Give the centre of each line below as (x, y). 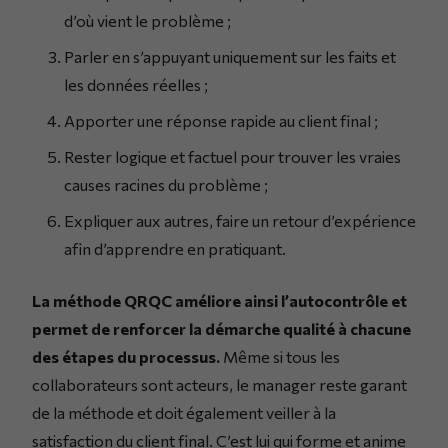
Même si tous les (280, 356)
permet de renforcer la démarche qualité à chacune (221, 328)
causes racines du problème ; (166, 184)
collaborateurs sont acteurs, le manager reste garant (219, 384)
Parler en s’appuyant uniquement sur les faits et (230, 56)
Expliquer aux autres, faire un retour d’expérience (240, 220)
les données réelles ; (136, 84)
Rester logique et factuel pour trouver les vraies (232, 156)
